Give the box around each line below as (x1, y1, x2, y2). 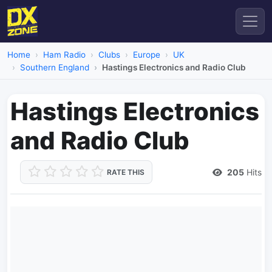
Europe (133, 50, 160, 59)
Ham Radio (43, 50, 86, 59)
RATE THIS (107, 168, 144, 177)
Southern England (20, 63, 89, 72)
